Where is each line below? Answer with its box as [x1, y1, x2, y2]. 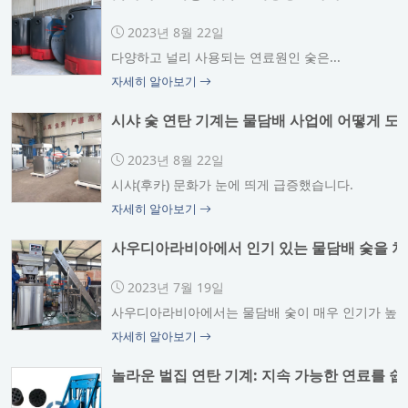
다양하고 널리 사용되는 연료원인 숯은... [111, 48, 341, 66]
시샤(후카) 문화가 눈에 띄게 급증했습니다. [111, 176, 353, 194]
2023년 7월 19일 [124, 278, 224, 296]
